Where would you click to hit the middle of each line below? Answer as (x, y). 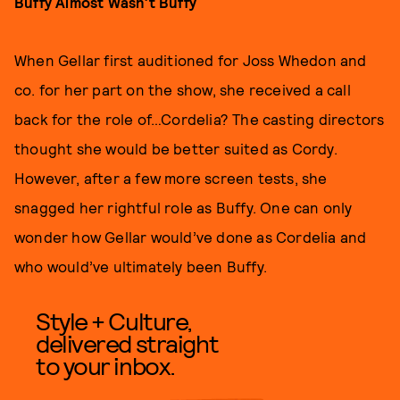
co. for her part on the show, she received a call (183, 89)
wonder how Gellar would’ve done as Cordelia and (191, 236)
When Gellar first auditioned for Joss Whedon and (191, 59)
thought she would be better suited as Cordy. (176, 148)
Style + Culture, (114, 320)
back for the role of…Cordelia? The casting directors (200, 118)
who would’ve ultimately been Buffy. (141, 266)
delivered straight (127, 342)
